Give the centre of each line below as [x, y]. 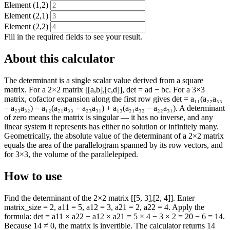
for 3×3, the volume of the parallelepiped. [71, 154]
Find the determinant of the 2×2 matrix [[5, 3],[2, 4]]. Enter [99, 198]
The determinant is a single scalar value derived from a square [104, 80]
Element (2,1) [26, 15]
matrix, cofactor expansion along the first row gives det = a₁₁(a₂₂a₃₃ [113, 99]
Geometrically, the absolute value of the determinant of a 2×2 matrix [114, 136]
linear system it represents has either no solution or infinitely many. [111, 126]
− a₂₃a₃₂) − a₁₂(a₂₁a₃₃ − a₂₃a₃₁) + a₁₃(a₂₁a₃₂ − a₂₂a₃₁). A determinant [114, 108]
